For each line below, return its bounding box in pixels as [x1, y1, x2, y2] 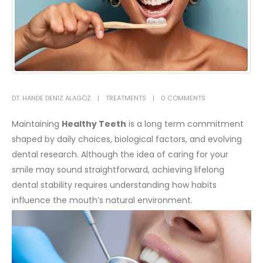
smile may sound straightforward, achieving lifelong [12, 163, 224, 176]
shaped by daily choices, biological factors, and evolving [12, 133, 242, 145]
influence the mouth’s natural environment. [12, 194, 193, 206]
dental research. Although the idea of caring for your [12, 148, 228, 160]
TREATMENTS [106, 93, 146, 103]
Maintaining [12, 117, 62, 130]
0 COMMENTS [161, 93, 205, 103]
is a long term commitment [126, 117, 244, 130]
